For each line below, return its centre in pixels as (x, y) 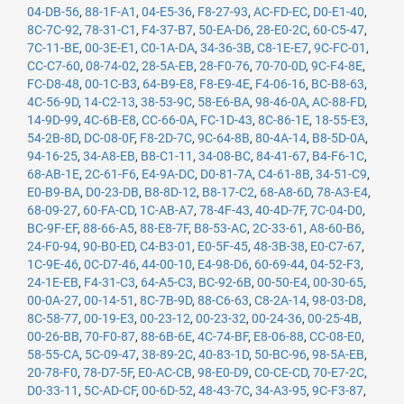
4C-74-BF (223, 336)
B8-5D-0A (339, 138)
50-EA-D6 (225, 30)
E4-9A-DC (168, 174)
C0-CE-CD (281, 372)
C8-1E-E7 (283, 48)
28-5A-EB (168, 66)
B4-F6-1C (338, 156)
